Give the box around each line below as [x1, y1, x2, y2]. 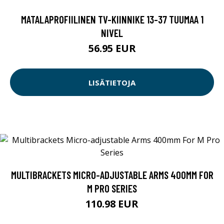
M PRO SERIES [87, 182, 137, 195]
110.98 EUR [85, 197, 138, 211]
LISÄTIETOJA [88, 77, 135, 87]
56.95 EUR [88, 41, 136, 55]
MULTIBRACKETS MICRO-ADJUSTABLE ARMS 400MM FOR [10, 168, 213, 181]
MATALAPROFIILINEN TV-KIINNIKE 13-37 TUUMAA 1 [20, 13, 203, 26]
